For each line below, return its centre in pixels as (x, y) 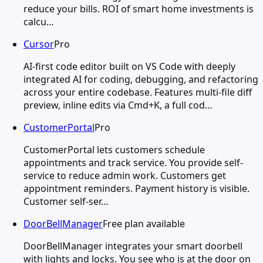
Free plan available (144, 223)
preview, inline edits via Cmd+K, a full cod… (118, 105)
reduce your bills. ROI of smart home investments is (139, 9)
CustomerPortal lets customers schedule (114, 149)
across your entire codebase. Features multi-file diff (138, 92)
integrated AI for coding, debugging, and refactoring (141, 79)
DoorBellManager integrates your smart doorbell (133, 246)
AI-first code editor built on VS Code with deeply (129, 66)
